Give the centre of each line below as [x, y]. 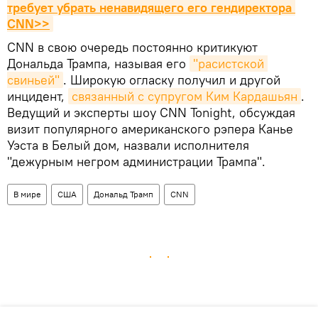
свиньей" [33, 79]
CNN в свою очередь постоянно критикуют [132, 47]
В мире [27, 194]
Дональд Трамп [124, 194]
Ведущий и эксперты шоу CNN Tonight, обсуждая [151, 112]
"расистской [229, 63]
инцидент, [38, 96]
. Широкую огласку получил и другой [172, 79]
